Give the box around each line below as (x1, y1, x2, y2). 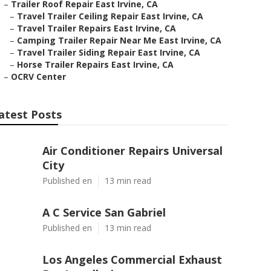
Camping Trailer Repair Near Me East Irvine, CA (17, 34, 221, 46)
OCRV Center (11, 71, 66, 82)
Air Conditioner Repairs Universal (42, 143, 223, 158)
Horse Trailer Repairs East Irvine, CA (17, 59, 174, 70)
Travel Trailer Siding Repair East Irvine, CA (17, 47, 200, 58)
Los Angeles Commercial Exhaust (42, 252, 222, 267)
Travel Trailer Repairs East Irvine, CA (17, 22, 176, 34)
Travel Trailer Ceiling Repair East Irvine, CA (17, 10, 203, 22)
